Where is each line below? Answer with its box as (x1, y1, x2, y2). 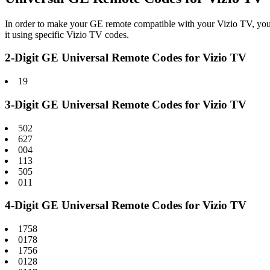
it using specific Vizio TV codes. (5, 29, 129, 40)
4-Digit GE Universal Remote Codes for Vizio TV (5, 199, 246, 212)
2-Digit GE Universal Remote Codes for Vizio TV (5, 51, 246, 64)
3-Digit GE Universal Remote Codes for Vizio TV (5, 98, 246, 111)
